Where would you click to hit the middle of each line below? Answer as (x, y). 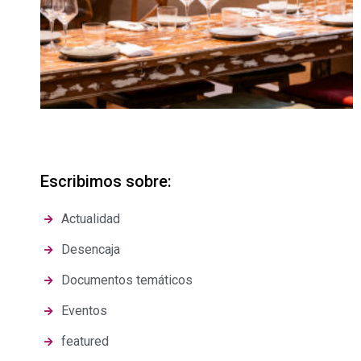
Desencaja (91, 249)
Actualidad (91, 219)
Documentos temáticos (127, 280)
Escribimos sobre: (106, 181)
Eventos (84, 311)
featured (85, 341)
